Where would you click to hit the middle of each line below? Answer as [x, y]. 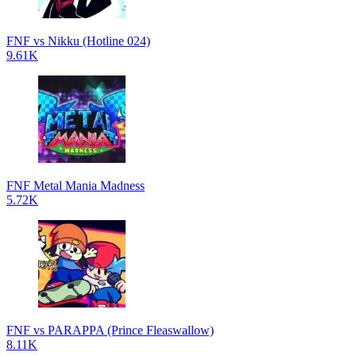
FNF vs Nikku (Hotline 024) [78, 41]
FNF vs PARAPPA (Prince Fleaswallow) [110, 331]
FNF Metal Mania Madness [75, 186]
